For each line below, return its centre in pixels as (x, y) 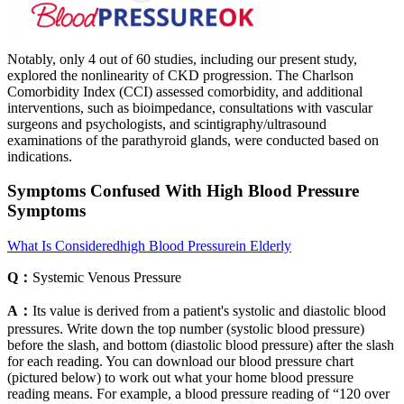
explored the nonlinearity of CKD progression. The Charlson (180, 75)
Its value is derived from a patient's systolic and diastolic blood (209, 311)
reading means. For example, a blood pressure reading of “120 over (198, 394)
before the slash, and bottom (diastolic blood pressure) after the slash (201, 345)
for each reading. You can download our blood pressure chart (180, 362)
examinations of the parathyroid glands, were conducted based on (193, 140)
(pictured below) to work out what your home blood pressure (180, 378)
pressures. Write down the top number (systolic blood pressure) (186, 329)
